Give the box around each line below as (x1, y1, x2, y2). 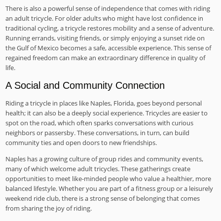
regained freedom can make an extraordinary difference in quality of (5, 53, 206, 62)
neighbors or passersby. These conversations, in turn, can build (5, 128, 190, 138)
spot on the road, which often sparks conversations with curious (5, 118, 194, 128)
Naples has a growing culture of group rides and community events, (5, 154, 204, 164)
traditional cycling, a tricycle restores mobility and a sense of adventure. (5, 23, 215, 33)
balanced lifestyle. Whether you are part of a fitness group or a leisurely (5, 184, 214, 193)
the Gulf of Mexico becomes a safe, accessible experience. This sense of (5, 43, 212, 52)
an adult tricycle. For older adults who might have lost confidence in (5, 13, 204, 23)
